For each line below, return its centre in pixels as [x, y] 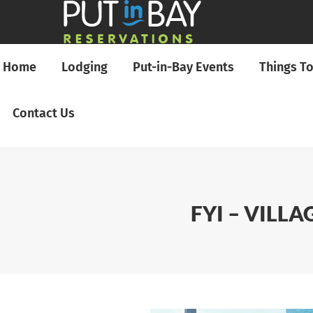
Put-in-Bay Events [183, 67]
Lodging [85, 67]
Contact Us [44, 113]
